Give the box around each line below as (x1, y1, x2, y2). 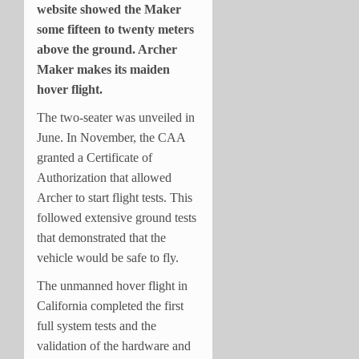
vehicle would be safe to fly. (37, 250, 179, 264)
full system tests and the (37, 318, 156, 333)
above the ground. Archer (37, 42, 177, 56)
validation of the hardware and (37, 338, 191, 353)
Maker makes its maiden (37, 62, 170, 76)
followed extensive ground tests (37, 210, 196, 224)
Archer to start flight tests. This (37, 190, 192, 204)
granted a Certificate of (37, 150, 152, 164)
